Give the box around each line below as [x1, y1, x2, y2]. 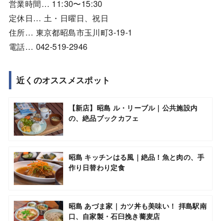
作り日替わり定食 [68, 162, 125, 172]
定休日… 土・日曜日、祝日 [8, 12, 109, 24]
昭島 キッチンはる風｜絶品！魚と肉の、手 [68, 151, 205, 162]
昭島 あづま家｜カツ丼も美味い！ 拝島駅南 [68, 201, 207, 211]
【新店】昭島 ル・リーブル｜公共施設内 [68, 103, 198, 113]
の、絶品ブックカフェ [68, 113, 139, 123]
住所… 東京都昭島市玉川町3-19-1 [8, 26, 133, 38]
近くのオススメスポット [16, 74, 110, 86]
